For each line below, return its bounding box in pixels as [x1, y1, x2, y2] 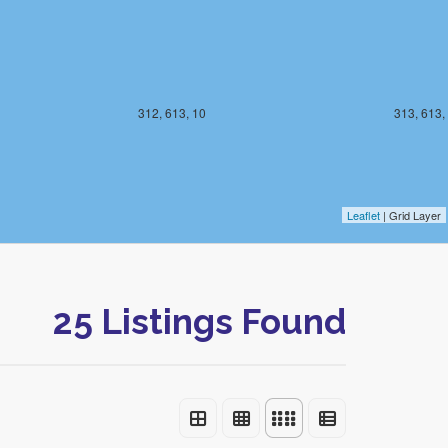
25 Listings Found [53, 301, 346, 342]
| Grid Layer [380, 207, 441, 223]
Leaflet [347, 207, 380, 223]
